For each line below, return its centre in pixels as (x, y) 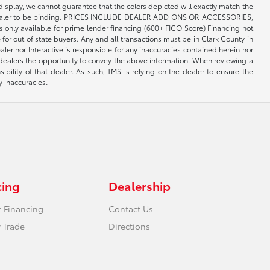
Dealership (140, 186)
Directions (130, 226)
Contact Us (131, 209)
